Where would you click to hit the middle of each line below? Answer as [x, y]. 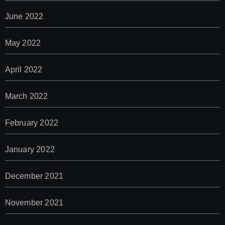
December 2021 [34, 176]
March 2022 [26, 96]
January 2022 [30, 150]
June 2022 [24, 17]
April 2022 [24, 70]
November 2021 [34, 203]
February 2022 [32, 123]
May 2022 [23, 43]
